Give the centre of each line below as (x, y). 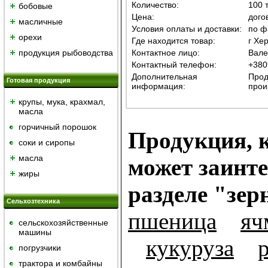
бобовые (36, 6)
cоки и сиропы (47, 142)
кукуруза (190, 248)
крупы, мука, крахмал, (62, 102)
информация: (158, 86)
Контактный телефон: (174, 65)
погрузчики (40, 248)
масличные (41, 22)
